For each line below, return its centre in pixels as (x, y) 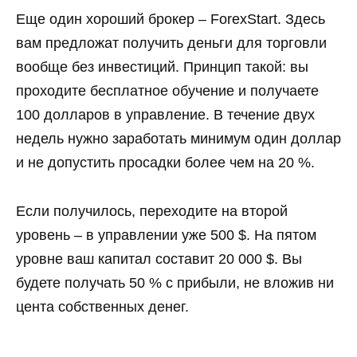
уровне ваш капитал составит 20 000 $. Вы (159, 259)
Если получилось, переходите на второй (152, 212)
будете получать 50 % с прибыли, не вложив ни (175, 283)
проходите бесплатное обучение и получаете (167, 91)
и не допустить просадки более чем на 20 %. (165, 163)
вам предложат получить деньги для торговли (171, 43)
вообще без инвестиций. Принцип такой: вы (162, 67)
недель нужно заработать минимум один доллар (178, 139)
